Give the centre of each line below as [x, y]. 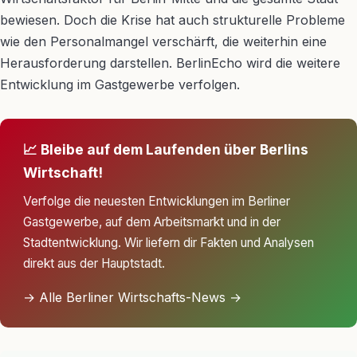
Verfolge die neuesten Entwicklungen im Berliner [156, 202]
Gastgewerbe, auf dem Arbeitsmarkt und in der [151, 222]
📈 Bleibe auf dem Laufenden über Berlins [165, 149]
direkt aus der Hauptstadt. [94, 264]
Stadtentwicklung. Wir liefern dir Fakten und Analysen [168, 243]
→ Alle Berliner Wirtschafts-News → [132, 298]
